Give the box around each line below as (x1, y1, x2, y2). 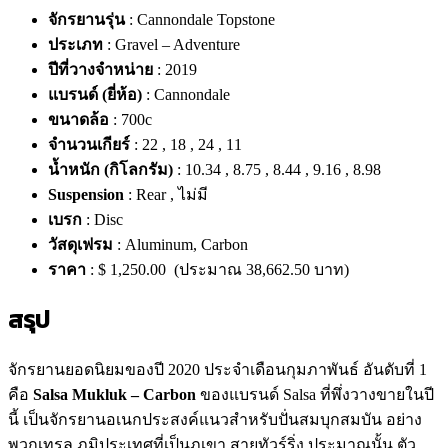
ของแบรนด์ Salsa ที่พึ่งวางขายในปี (196, 385, 434, 403)
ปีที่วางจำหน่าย (48, 60, 153, 78)
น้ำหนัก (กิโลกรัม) (48, 160, 173, 178)
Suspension (48, 185, 124, 203)
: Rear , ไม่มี (124, 185, 208, 203)
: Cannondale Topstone (125, 10, 275, 28)
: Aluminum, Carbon (113, 235, 248, 253)
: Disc (82, 210, 123, 228)
